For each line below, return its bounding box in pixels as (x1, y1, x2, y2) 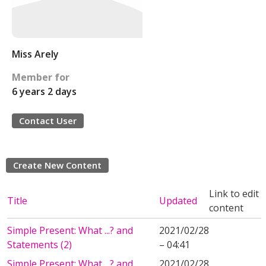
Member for (12, 71, 69, 84)
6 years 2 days (12, 85, 77, 98)
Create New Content (13, 159, 102, 171)
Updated (159, 194, 197, 207)
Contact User (19, 115, 77, 126)
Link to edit (209, 187, 259, 200)
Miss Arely (12, 47, 59, 61)
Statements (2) (7, 238, 72, 251)
